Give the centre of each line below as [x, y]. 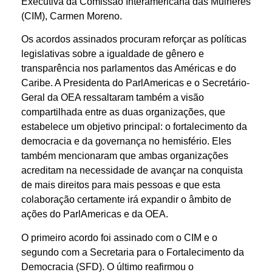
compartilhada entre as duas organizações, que [123, 112]
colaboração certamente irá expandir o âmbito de [126, 200]
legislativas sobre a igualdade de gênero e [113, 54]
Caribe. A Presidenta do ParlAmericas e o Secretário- [135, 83]
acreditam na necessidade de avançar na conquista [132, 171]
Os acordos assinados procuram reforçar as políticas [134, 39]
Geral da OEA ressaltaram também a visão [113, 98]
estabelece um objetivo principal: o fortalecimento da [134, 127]
